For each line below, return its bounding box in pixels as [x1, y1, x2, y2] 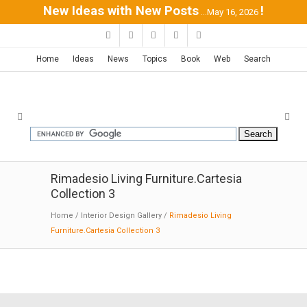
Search [244, 54, 271, 64]
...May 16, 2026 [201, 7, 258, 17]
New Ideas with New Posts [43, 3, 199, 19]
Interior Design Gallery [81, 211, 162, 220]
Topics [143, 54, 167, 64]
